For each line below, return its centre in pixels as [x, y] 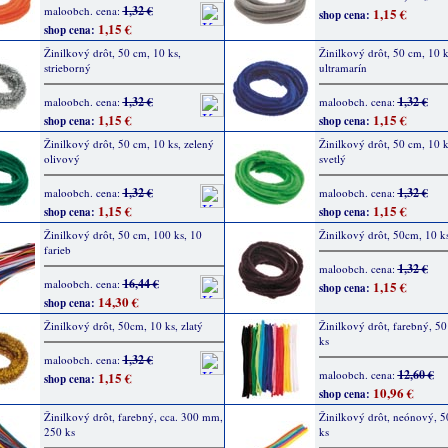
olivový [61, 158]
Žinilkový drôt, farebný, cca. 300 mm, [133, 416]
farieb [57, 249]
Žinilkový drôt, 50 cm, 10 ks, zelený [128, 143]
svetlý [332, 158]
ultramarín [342, 67]
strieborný [67, 67]
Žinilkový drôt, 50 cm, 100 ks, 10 [122, 234]
